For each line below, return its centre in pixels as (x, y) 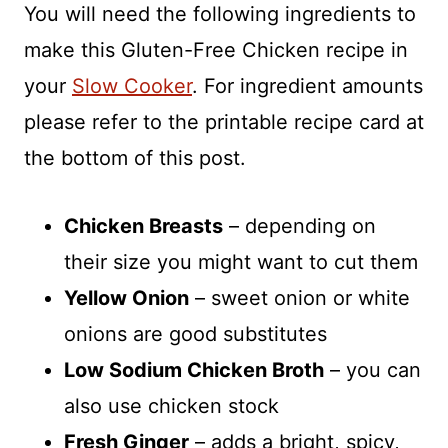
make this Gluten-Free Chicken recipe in (216, 49)
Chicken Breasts (143, 225)
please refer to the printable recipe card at (224, 121)
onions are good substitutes (195, 333)
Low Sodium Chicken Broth (194, 369)
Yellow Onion (126, 297)
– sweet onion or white (299, 297)
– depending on (299, 225)
